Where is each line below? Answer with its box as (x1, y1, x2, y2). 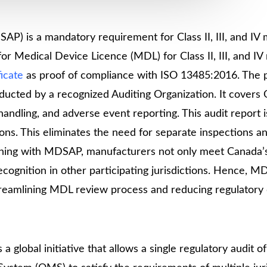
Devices (215, 15, 245, 27)
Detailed (215, 32, 248, 44)
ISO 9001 (215, 96, 250, 108)
